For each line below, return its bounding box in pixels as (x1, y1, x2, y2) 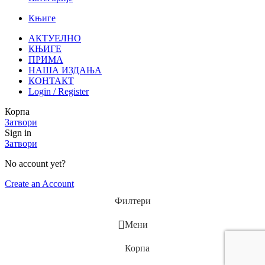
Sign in (5, 128, 31, 138)
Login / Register (28, 86, 89, 97)
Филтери (114, 196, 151, 206)
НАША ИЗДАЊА (28, 65, 102, 76)
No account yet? (5, 159, 66, 169)
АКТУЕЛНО (28, 33, 81, 44)
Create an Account (5, 179, 74, 189)
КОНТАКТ (28, 76, 74, 86)
